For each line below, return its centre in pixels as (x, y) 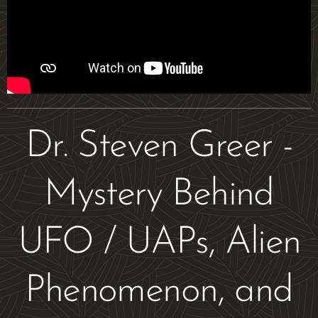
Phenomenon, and (159, 291)
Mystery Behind (159, 194)
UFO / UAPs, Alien (159, 243)
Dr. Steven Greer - (159, 146)
